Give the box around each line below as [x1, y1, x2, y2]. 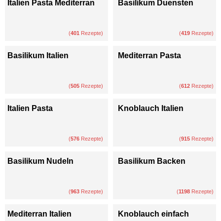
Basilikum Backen [118, 156, 185, 165]
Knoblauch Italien [118, 104, 184, 112]
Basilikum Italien [7, 51, 69, 60]
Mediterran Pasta [118, 51, 181, 60]
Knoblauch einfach [118, 209, 189, 218]
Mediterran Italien [7, 209, 72, 218]
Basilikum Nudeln [7, 156, 74, 165]
